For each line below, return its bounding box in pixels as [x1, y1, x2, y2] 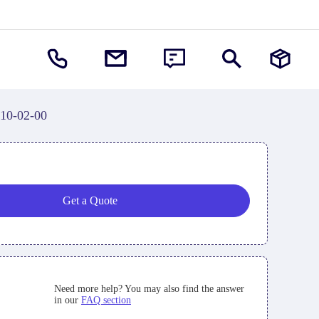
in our [53, 295, 81, 306]
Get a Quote [62, 194, 117, 206]
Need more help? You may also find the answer [53, 283, 244, 295]
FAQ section [80, 295, 131, 306]
